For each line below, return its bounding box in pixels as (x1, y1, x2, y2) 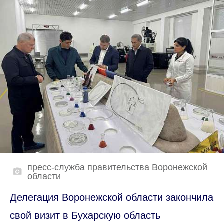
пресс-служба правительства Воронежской (27, 162, 207, 172)
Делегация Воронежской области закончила (10, 191, 213, 203)
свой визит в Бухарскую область (10, 209, 160, 221)
